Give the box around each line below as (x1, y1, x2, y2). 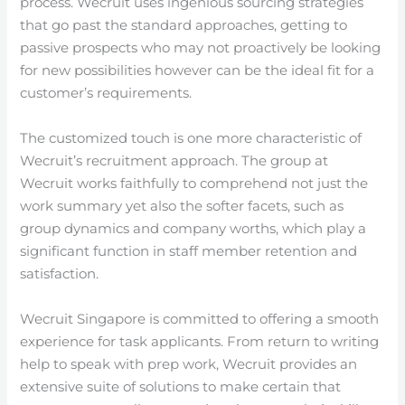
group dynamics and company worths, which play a (20, 220, 367, 237)
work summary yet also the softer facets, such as (20, 197, 344, 214)
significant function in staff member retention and (20, 242, 358, 259)
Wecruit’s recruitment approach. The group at (20, 152, 329, 169)
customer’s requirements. (20, 84, 193, 101)
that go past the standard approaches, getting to (20, 16, 348, 33)
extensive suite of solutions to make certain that (20, 378, 342, 395)
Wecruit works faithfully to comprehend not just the (20, 174, 369, 192)
